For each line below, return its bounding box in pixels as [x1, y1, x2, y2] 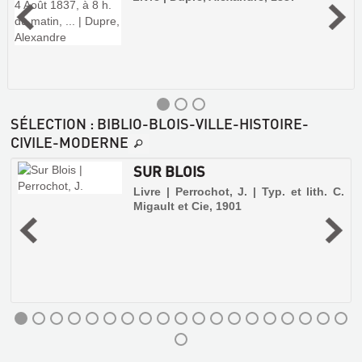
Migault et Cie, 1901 [133, 200, 242, 213]
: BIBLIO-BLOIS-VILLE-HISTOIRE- [86, 114, 309, 133]
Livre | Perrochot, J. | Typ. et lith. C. [133, 185, 344, 199]
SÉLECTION [11, 114, 86, 133]
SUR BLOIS [133, 162, 206, 181]
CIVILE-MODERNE [11, 133, 128, 151]
